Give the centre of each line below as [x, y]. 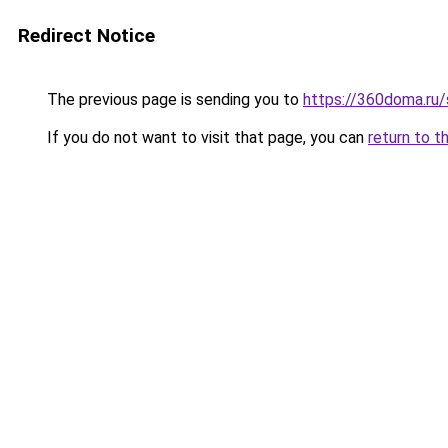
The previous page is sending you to [173, 99]
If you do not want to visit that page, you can [205, 137]
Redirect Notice [86, 35]
